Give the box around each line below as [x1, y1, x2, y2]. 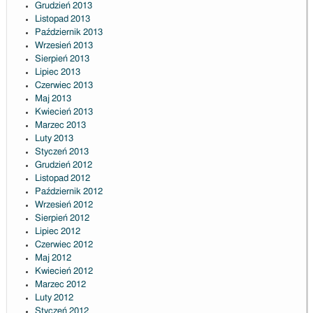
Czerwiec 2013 [34, 81, 93, 91]
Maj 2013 [34, 94, 71, 104]
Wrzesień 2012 [34, 201, 93, 210]
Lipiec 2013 [34, 68, 80, 78]
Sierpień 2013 [34, 54, 89, 64]
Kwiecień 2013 [34, 108, 93, 117]
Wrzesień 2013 [34, 41, 93, 51]
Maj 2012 [34, 254, 71, 263]
